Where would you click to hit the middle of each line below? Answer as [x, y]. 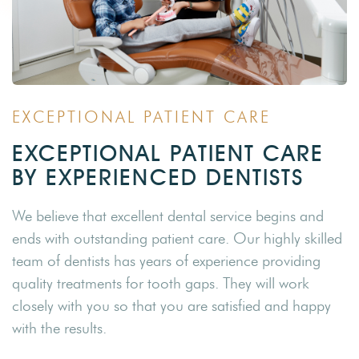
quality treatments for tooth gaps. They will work [161, 284]
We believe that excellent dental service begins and [168, 216]
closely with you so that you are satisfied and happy [171, 306]
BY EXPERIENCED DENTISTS [158, 177]
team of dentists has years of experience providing [166, 261]
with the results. [59, 329]
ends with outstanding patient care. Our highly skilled [177, 239]
